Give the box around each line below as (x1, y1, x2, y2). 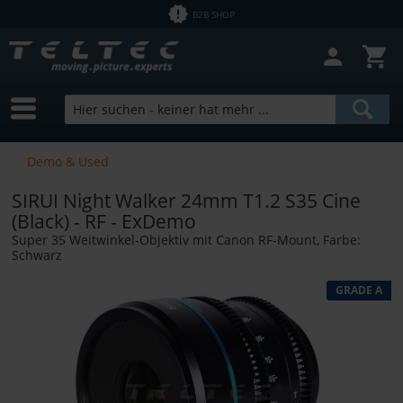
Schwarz (12, 246, 62, 264)
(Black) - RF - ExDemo (12, 208, 196, 234)
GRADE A (336, 282, 382, 298)
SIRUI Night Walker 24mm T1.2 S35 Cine (12, 187, 361, 213)
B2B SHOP (193, 7, 236, 21)
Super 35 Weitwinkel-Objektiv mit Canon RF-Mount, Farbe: (12, 230, 361, 248)
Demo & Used (27, 152, 109, 170)
